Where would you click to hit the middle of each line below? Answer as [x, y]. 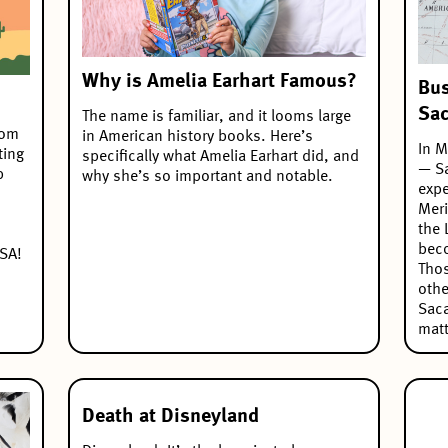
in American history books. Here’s [197, 137]
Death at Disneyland [170, 416]
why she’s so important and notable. [207, 177]
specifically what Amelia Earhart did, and [220, 157]
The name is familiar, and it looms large [216, 117]
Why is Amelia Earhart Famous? [219, 82]
